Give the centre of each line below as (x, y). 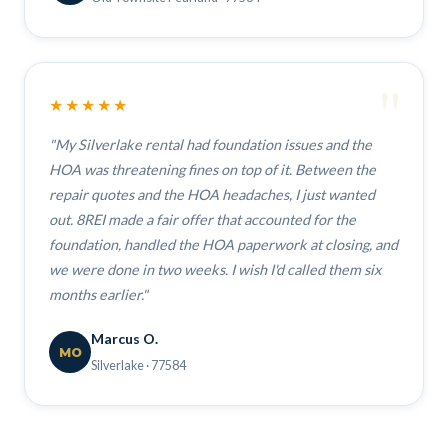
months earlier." (98, 294)
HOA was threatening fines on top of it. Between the (212, 169)
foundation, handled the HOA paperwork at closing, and (223, 244)
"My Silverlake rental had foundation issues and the (210, 144)
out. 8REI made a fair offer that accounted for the (202, 219)
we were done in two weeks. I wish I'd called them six (215, 269)
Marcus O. (124, 338)
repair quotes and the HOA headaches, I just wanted (212, 194)
